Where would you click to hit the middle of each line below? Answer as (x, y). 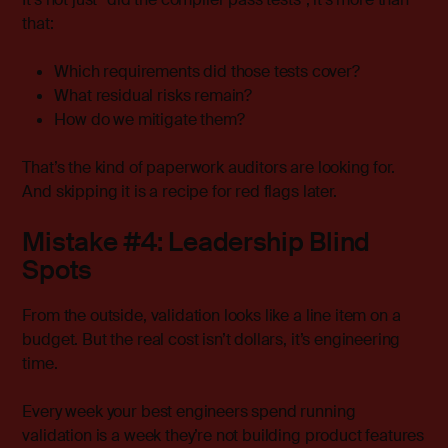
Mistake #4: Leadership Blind (196, 242)
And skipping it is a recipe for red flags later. (179, 192)
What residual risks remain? (153, 96)
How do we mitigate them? (149, 120)
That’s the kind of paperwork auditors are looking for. (208, 168)
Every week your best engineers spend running (189, 412)
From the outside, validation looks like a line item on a (211, 316)
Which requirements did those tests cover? (207, 72)
